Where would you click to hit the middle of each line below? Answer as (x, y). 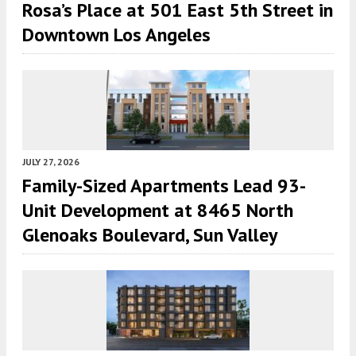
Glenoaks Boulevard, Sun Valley (150, 234)
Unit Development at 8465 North (158, 210)
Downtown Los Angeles (116, 34)
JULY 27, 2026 (51, 161)
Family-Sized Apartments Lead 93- (164, 185)
